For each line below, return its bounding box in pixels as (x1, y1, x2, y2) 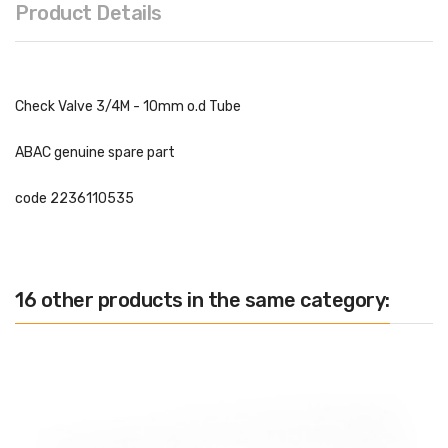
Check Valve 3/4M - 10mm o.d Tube (15, 98, 241, 116)
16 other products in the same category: (15, 288, 390, 313)
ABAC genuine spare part (15, 144, 175, 162)
